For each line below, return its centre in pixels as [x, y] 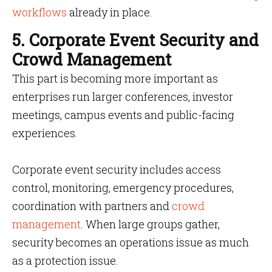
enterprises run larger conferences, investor [123, 97]
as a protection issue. [65, 260]
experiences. [45, 133]
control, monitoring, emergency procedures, [123, 188]
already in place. [111, 12]
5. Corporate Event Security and [135, 40]
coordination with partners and [92, 206]
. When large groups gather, [150, 224]
